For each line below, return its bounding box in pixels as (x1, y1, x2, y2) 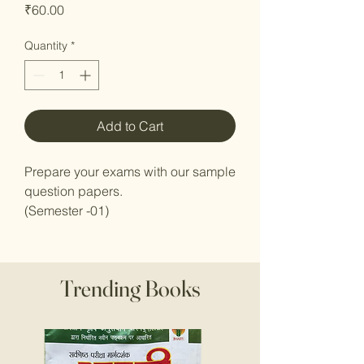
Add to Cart (97, 118, 163, 134)
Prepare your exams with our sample (24, 163, 236, 180)
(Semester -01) (24, 202, 109, 219)
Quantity (24, 38, 67, 53)
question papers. (24, 183, 123, 199)
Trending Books (59, 275, 201, 302)
